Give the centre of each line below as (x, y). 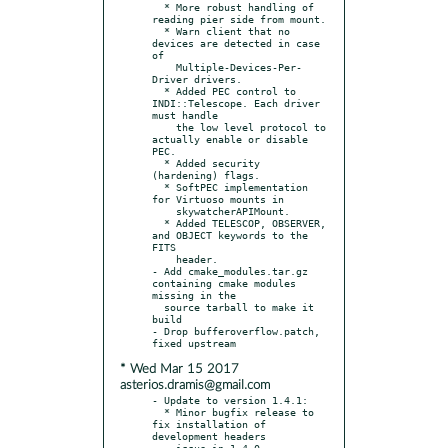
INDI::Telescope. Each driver (236, 102)
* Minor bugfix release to (158, 411)
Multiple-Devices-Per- (164, 66)
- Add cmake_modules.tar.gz (230, 270)
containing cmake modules (224, 282)
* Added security (158, 162)
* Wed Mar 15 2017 (179, 369)
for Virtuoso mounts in (218, 198)
